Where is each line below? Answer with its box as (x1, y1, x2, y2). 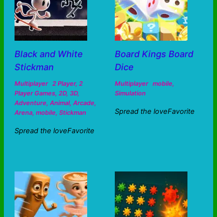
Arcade (73, 99, 94, 107)
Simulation (114, 90, 146, 97)
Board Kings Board (114, 48, 193, 60)
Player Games (14, 90, 55, 97)
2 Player (52, 80, 76, 88)
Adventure (14, 99, 46, 107)
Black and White (14, 48, 83, 60)
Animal (49, 99, 70, 107)
